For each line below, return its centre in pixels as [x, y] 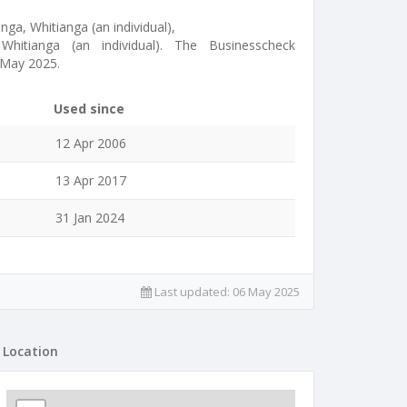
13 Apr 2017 [91, 180]
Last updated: [192, 292]
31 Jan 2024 [90, 218]
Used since [89, 109]
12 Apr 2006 [91, 143]
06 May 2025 [266, 292]
